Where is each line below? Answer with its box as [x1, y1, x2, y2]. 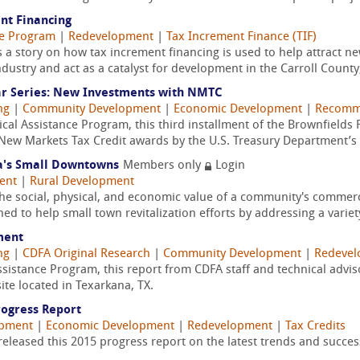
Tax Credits [285, 321, 346, 333]
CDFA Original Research [22, 248, 150, 260]
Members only [123, 160, 204, 172]
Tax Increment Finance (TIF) [166, 31, 317, 43]
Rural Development [30, 176, 134, 188]
